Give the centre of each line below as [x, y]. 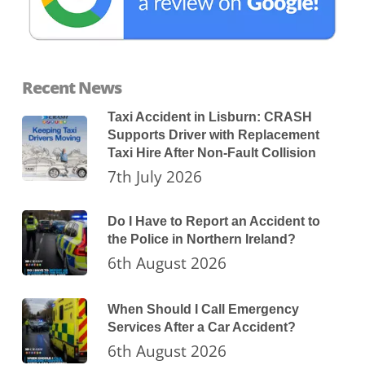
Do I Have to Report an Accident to [213, 221]
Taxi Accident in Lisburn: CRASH [209, 117]
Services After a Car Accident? [201, 327]
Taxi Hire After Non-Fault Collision [211, 153]
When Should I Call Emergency [203, 309]
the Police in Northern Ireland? [201, 239]
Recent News [71, 88]
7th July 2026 [154, 177]
